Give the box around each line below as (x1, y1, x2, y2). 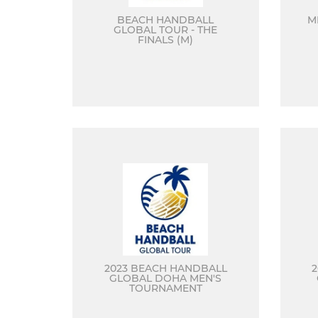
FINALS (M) (138, 33, 194, 46)
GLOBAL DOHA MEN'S (109, 272, 222, 285)
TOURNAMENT (128, 282, 202, 295)
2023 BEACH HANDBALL (104, 262, 227, 275)
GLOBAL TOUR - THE (114, 23, 218, 36)
